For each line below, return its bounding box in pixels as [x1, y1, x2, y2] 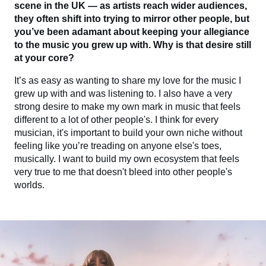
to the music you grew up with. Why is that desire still [14, 39, 251, 50]
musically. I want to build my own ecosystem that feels [14, 153, 239, 164]
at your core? [14, 52, 74, 63]
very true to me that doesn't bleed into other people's [14, 166, 232, 177]
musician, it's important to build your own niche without [14, 127, 242, 138]
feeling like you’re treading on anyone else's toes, [14, 140, 221, 151]
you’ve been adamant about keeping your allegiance [14, 26, 249, 37]
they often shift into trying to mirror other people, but [14, 13, 249, 24]
